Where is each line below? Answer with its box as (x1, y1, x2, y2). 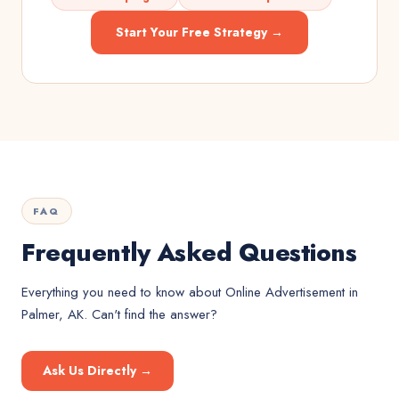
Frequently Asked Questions (21, 234, 356, 271)
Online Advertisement (225, 282, 345, 302)
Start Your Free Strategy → (116, 23, 283, 41)
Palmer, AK (21, 305, 84, 324)
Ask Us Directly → (43, 362, 152, 379)
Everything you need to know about (21, 282, 225, 302)
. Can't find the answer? (84, 305, 217, 324)
